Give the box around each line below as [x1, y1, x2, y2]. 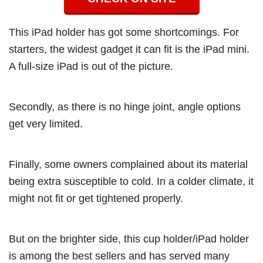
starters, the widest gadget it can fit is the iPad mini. [9, 43, 249, 56]
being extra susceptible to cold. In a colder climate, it [9, 175, 254, 188]
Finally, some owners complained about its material [9, 158, 248, 171]
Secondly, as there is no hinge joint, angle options [9, 100, 241, 113]
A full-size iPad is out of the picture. [9, 60, 173, 73]
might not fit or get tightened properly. [9, 192, 183, 205]
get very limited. [9, 117, 83, 130]
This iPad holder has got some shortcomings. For [9, 26, 239, 39]
